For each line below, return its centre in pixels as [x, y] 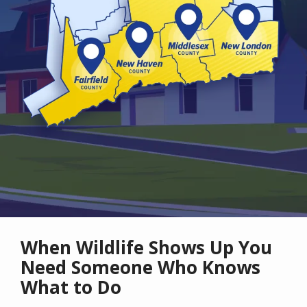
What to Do [71, 287]
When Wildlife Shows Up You [146, 248]
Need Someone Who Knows [140, 268]
